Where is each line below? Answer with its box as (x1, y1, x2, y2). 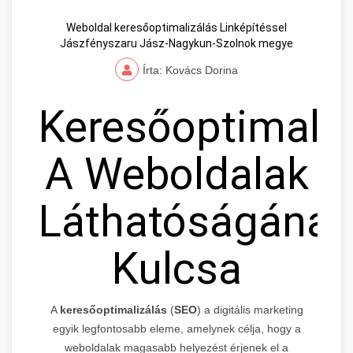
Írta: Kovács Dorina (143, 64, 238, 77)
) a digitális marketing (196, 303, 303, 317)
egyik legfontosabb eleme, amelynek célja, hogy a (52, 322, 301, 336)
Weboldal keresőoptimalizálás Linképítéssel (66, 21, 287, 35)
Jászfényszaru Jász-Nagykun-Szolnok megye (60, 37, 293, 50)
